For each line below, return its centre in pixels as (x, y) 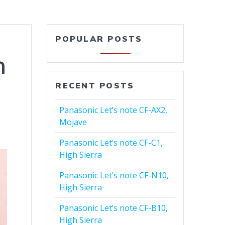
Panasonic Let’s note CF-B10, (114, 208)
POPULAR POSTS (99, 39)
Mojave (73, 122)
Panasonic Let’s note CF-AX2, (114, 110)
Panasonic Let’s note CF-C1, (111, 143)
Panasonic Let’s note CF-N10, (114, 176)
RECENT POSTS (95, 86)
